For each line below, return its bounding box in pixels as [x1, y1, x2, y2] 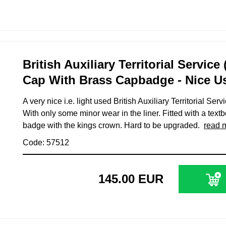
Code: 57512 [23, 138, 69, 147]
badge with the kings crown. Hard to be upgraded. [23, 121, 204, 130]
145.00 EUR [98, 172, 163, 186]
